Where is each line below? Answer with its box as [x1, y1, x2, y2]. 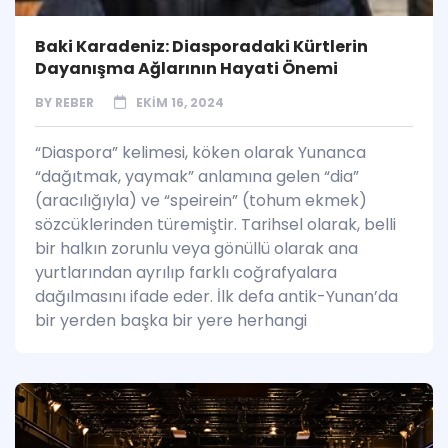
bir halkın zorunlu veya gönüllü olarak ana [35, 237, 358, 261]
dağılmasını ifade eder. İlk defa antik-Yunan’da [35, 285, 398, 309]
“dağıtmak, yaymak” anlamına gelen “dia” [35, 165, 359, 189]
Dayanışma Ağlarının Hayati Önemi [35, 57, 338, 81]
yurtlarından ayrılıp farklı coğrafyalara [35, 261, 337, 285]
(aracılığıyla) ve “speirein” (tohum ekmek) [35, 189, 367, 213]
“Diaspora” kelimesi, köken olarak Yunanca [35, 141, 366, 165]
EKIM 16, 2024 [136, 94, 224, 112]
